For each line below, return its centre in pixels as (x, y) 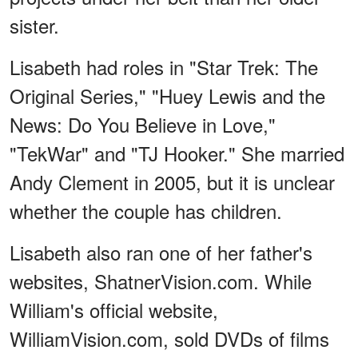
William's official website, (114, 310)
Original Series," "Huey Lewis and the (167, 96)
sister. (34, 26)
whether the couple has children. (146, 211)
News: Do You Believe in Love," (143, 125)
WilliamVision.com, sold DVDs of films (169, 339)
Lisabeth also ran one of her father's (161, 253)
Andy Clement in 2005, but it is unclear (172, 182)
